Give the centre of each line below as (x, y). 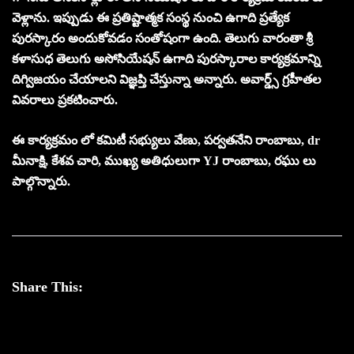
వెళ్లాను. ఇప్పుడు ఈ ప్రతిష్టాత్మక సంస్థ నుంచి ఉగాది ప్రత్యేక (151, 17)
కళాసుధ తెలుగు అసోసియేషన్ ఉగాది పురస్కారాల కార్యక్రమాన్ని (166, 58)
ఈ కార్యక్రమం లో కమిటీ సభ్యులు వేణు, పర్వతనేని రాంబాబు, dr (166, 140)
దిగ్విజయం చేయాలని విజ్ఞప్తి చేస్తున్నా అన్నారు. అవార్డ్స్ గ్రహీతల (166, 79)
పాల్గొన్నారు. (41, 181)
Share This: (47, 286)
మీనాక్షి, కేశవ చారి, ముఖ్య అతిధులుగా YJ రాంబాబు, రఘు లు (164, 160)
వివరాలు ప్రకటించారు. (65, 100)
